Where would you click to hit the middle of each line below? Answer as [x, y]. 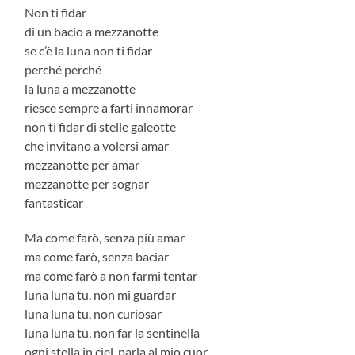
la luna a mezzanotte [82, 88]
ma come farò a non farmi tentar [113, 275]
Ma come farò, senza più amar [106, 237]
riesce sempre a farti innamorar [110, 107]
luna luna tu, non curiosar [95, 313]
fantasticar [55, 202]
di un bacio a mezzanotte [93, 31]
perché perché [65, 69]
